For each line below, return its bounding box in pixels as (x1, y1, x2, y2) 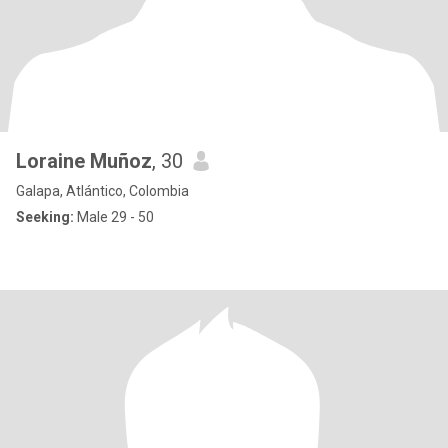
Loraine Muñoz (16, 149, 152, 173)
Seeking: (16, 209, 74, 225)
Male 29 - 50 (74, 209, 154, 225)
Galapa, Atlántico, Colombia (16, 183, 189, 199)
